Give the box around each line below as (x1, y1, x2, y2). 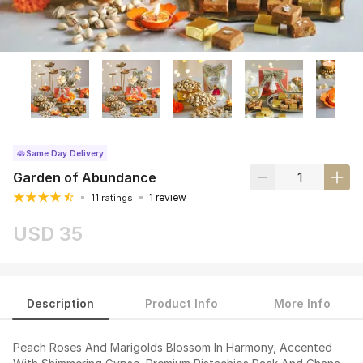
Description (27, 297, 95, 311)
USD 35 (13, 222, 83, 246)
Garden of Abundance (13, 169, 156, 186)
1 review (149, 191, 186, 204)
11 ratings (91, 192, 133, 204)
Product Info (144, 297, 218, 311)
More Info (274, 297, 331, 311)
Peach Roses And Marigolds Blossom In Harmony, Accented (13, 340, 332, 355)
